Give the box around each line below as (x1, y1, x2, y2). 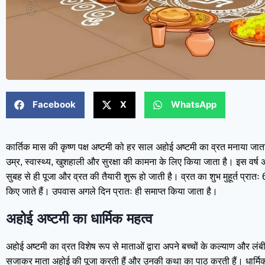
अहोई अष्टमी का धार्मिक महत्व (6, 210, 153, 227)
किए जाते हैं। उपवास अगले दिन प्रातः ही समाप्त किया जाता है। (6, 186, 218, 196)
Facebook (33, 99, 76, 111)
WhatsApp (171, 99, 216, 111)
